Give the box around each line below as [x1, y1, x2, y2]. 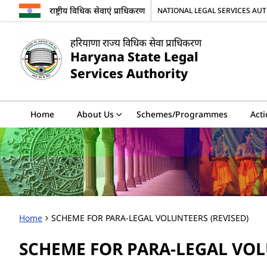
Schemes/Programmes [136, 108, 228, 120]
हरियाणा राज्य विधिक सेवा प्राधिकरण [70, 35, 201, 49]
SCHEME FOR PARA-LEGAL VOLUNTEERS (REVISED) [51, 212, 249, 223]
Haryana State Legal [70, 48, 198, 65]
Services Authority [70, 64, 188, 82]
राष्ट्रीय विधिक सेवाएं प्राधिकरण [49, 5, 145, 16]
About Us [77, 108, 114, 120]
